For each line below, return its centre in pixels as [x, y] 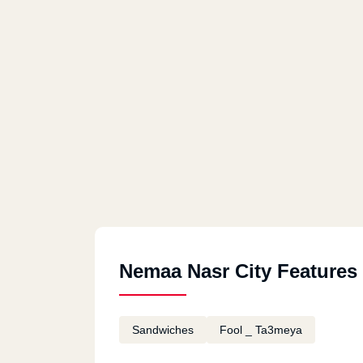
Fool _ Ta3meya [261, 330]
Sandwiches [163, 330]
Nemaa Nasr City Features [238, 271]
